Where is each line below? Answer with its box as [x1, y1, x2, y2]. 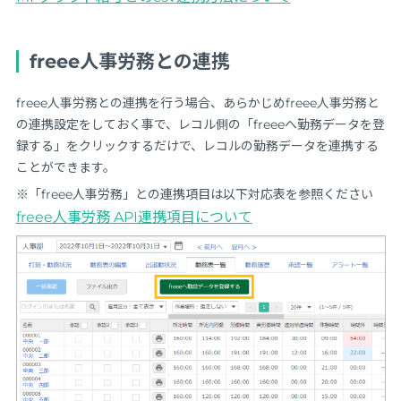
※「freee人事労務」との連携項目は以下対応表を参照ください [15, 186, 373, 203]
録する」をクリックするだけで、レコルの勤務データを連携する [15, 138, 379, 155]
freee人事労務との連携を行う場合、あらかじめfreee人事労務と [15, 95, 380, 112]
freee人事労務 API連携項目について [15, 209, 252, 226]
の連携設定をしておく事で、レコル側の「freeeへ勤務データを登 [15, 116, 385, 133]
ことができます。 [15, 159, 115, 176]
